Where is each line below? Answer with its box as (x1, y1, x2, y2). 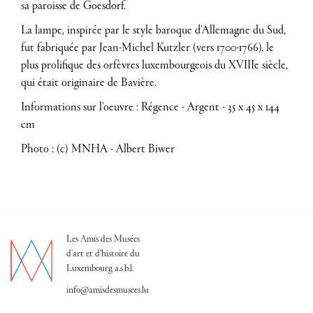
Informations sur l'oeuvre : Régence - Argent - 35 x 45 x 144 (21, 101, 279, 114)
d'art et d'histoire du (66, 249, 140, 259)
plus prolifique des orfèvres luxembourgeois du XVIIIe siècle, (21, 59, 288, 72)
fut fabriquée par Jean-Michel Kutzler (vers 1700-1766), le (21, 41, 274, 54)
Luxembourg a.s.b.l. (66, 263, 133, 274)
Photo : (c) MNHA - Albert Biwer (21, 143, 175, 156)
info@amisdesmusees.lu (66, 285, 149, 296)
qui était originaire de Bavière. (21, 76, 156, 89)
